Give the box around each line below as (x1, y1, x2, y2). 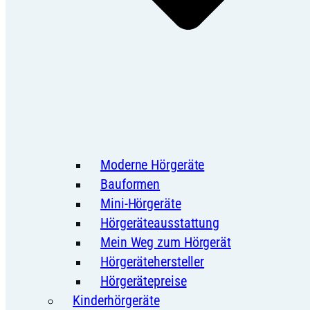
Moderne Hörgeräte (100, 156, 205, 173)
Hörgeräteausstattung (100, 214, 219, 231)
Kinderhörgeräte (73, 291, 160, 309)
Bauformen (100, 175, 161, 192)
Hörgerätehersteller (100, 253, 205, 270)
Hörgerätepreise (100, 272, 187, 289)
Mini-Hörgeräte (100, 194, 181, 212)
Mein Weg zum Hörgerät (100, 233, 231, 250)
